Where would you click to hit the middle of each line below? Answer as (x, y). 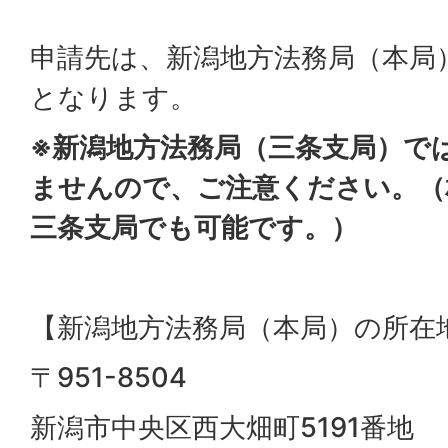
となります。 (113, 97)
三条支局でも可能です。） (194, 227)
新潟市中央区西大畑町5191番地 (222, 427)
